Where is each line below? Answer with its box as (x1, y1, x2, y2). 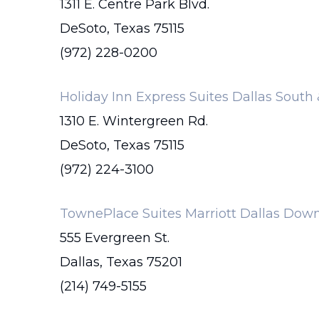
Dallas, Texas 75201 (60, 254, 182, 270)
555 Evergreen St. (60, 230, 169, 246)
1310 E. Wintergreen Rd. (60, 113, 208, 129)
